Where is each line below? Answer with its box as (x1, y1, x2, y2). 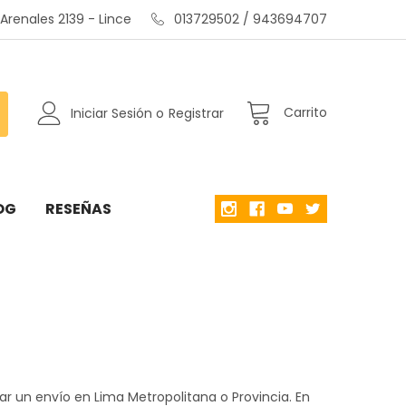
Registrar (169, 104, 225, 123)
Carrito (284, 103, 328, 122)
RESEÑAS (44, 198, 111, 219)
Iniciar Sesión (71, 104, 153, 123)
